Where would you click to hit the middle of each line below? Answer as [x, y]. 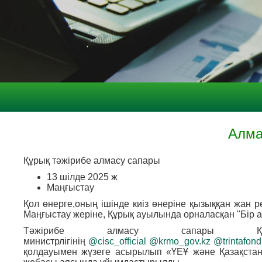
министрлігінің [56, 242]
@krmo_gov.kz [180, 242]
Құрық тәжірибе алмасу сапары [92, 161]
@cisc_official [117, 242]
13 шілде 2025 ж [82, 177]
